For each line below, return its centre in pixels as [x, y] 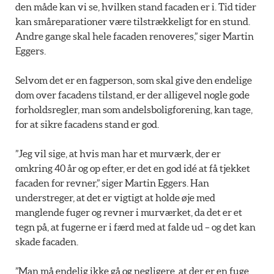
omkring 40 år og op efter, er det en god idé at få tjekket [133, 168]
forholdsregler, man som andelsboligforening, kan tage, [134, 110]
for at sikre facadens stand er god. [87, 124]
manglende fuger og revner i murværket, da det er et [129, 213]
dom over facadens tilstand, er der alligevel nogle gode [132, 95]
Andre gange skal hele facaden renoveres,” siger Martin [135, 36]
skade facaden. [47, 242]
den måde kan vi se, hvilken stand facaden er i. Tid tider [136, 7]
